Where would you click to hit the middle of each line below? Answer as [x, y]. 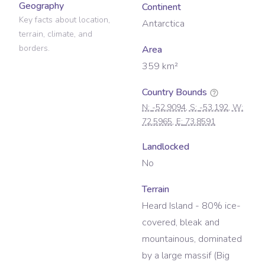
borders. [34, 49]
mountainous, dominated [192, 239]
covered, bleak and [181, 223]
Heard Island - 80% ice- [191, 206]
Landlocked [166, 147]
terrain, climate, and [56, 34]
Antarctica [163, 24]
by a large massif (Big [186, 256]
